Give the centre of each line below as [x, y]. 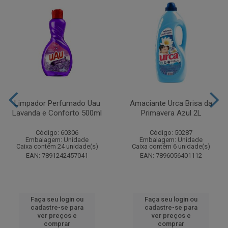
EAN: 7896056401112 [171, 156]
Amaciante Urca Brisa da [171, 104]
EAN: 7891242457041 [57, 156]
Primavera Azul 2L [171, 113]
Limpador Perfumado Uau [57, 104]
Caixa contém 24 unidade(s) [57, 147]
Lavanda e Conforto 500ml [57, 113]
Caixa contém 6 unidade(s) [171, 147]
